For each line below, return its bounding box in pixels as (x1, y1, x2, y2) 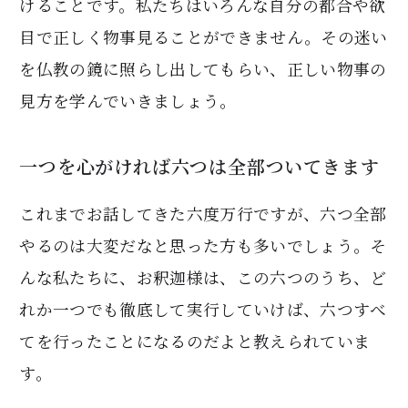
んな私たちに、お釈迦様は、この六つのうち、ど (19, 265, 387, 289)
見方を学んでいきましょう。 (19, 88, 237, 112)
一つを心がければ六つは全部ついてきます (19, 153, 380, 180)
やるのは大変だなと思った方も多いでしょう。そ (19, 233, 387, 257)
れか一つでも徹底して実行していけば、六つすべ (19, 297, 387, 321)
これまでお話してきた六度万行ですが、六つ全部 (19, 201, 387, 225)
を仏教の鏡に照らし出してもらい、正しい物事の (19, 56, 387, 80)
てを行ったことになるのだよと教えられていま (19, 329, 371, 352)
